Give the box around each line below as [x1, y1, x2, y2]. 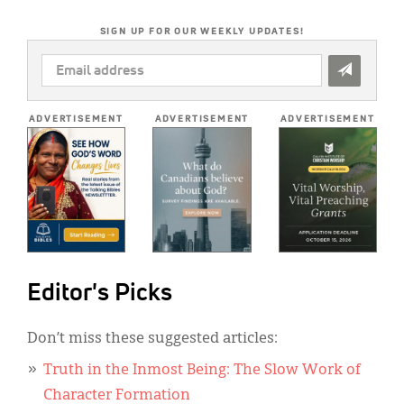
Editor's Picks [27, 281, 172, 307]
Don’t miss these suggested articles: [27, 332, 278, 347]
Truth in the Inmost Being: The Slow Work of [43, 363, 361, 379]
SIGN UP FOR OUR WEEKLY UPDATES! [99, 26, 305, 36]
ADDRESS [41, 79, 97, 93]
